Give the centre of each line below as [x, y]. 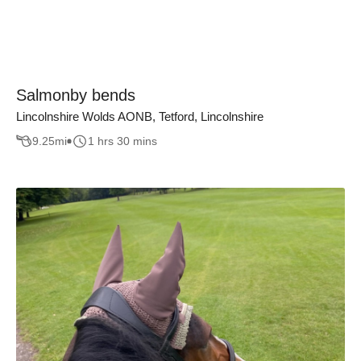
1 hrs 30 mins [122, 141]
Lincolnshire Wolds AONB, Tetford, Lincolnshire [140, 116]
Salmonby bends [76, 95]
